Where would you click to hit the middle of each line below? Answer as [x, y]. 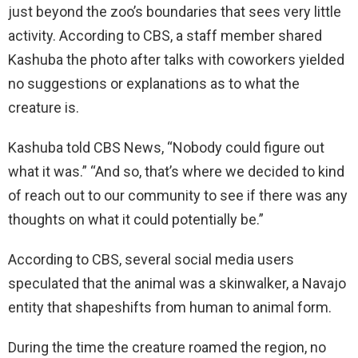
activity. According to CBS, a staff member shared [165, 36]
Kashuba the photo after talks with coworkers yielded [176, 60]
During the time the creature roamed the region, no [167, 348]
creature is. [44, 108]
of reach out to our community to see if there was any [178, 196]
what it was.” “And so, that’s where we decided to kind [176, 172]
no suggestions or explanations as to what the [154, 84]
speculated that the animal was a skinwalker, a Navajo [177, 284]
